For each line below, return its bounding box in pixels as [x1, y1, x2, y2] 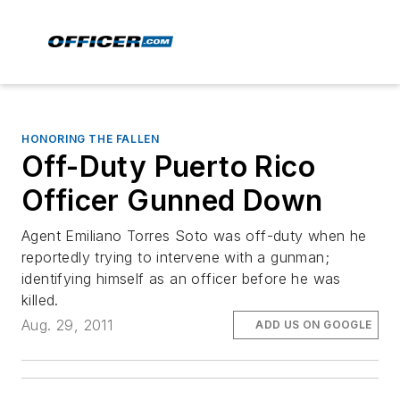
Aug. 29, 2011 [21, 316, 113, 335]
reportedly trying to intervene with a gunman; [21, 248, 329, 266]
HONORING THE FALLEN [21, 132, 160, 146]
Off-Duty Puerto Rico [21, 149, 315, 184]
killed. [21, 291, 59, 309]
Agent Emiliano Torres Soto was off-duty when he [21, 227, 367, 245]
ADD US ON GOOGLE [255, 318, 372, 332]
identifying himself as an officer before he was [21, 270, 341, 287]
